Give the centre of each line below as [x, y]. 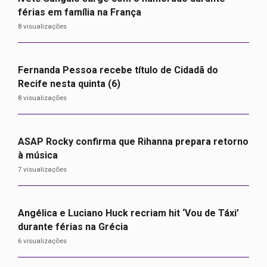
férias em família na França [80, 12]
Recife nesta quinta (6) [69, 84]
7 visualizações [42, 169]
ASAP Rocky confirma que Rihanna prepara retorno [133, 142]
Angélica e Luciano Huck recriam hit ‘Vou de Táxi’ [128, 213]
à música [39, 155]
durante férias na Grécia [73, 227]
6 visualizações [42, 241]
